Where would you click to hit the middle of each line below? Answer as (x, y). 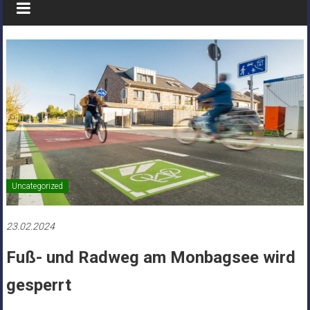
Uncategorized (37, 186)
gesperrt (38, 285)
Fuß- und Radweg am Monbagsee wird (151, 258)
